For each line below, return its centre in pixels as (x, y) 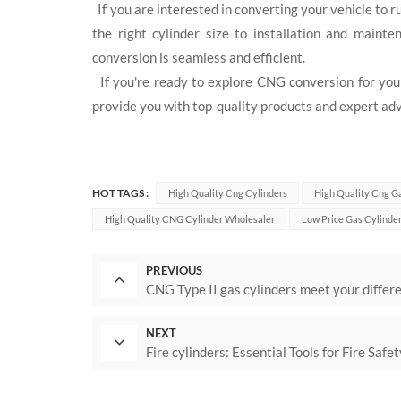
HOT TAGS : (121, 193)
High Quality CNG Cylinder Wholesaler (189, 219)
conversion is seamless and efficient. (199, 58)
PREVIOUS (175, 270)
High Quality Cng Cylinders (227, 193)
